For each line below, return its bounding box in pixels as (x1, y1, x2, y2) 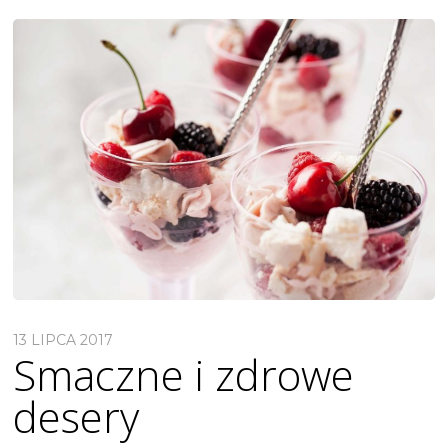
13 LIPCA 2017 (13, 330, 114, 349)
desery (13, 387, 140, 445)
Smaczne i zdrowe (13, 345, 355, 403)
